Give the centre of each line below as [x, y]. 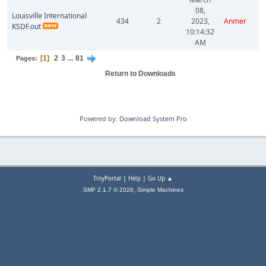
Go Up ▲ [160, 178]
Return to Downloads [140, 74]
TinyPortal [107, 178]
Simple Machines [160, 190]
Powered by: [99, 118]
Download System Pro [153, 118]
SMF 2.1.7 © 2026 [108, 190]
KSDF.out [26, 26]
